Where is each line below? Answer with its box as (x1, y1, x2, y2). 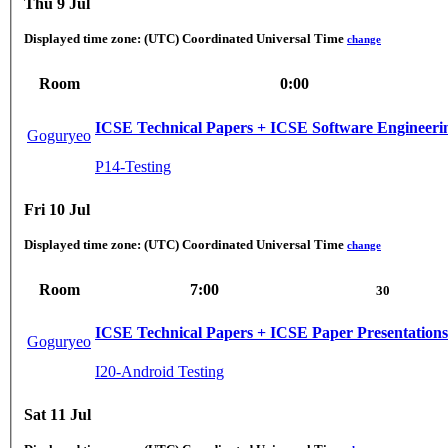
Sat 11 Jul (24, 406, 91, 424)
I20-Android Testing (95, 363, 224, 381)
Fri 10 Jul (24, 200, 90, 218)
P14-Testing (95, 157, 171, 175)
